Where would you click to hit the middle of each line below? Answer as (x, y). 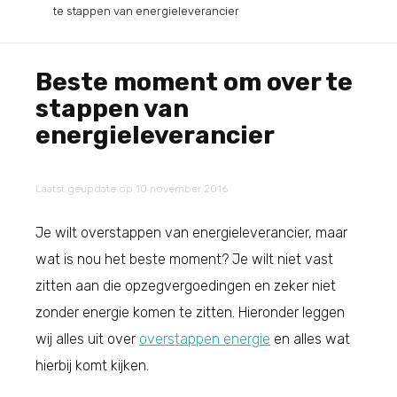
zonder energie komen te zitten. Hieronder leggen (190, 312)
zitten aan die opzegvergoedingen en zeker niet (186, 285)
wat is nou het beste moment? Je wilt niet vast (184, 259)
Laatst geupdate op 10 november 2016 (132, 188)
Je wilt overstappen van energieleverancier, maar (191, 232)
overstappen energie (205, 339)
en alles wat (310, 339)
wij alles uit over (87, 339)
